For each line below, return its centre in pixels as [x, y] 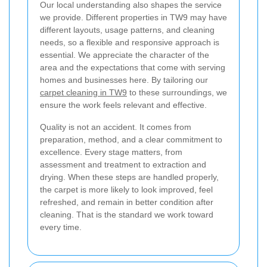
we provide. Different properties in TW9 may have [133, 18]
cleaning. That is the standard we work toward [127, 215]
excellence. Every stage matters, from [111, 152]
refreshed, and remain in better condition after [127, 202]
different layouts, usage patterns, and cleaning [127, 30]
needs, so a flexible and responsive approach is [130, 43]
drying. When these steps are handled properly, [129, 177]
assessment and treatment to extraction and [123, 165]
